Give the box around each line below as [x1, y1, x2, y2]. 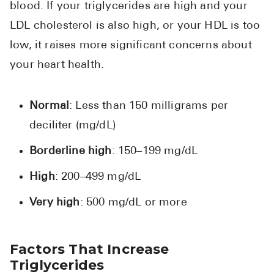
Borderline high [29, 146, 112, 158]
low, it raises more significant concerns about [10, 40, 252, 52]
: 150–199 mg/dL [111, 146, 198, 158]
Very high [29, 197, 80, 209]
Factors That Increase [10, 241, 169, 257]
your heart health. [10, 59, 105, 72]
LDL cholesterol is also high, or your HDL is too [10, 20, 261, 32]
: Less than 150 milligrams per [69, 100, 229, 113]
